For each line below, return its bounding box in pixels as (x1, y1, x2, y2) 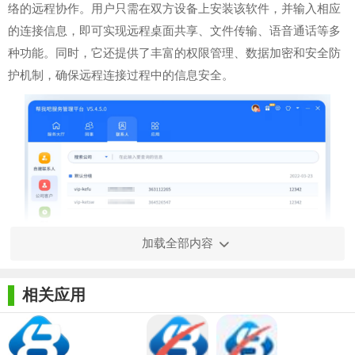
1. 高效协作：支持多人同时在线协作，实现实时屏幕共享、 (27, 339, 337, 352)
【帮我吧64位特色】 (8, 309, 136, 325)
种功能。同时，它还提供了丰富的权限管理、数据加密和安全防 (8, 47, 341, 60)
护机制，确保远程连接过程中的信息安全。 (8, 69, 234, 82)
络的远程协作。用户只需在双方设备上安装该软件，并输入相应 (8, 2, 341, 16)
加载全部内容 (141, 237, 213, 250)
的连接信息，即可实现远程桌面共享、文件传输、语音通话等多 (8, 25, 341, 38)
